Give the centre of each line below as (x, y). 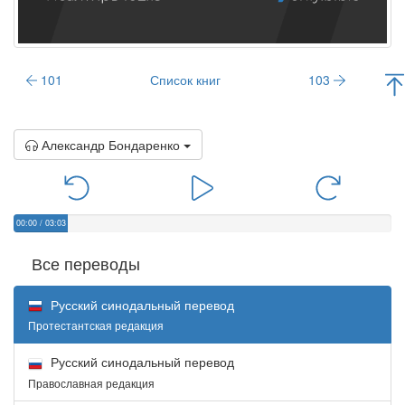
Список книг (186, 79)
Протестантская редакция (96, 325)
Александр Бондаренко (111, 144)
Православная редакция (91, 382)
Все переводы (86, 263)
